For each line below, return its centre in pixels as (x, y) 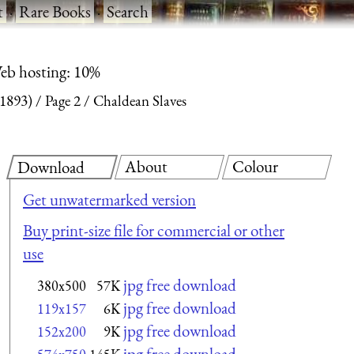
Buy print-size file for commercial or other (154, 231)
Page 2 (63, 101)
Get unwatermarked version (109, 199)
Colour (256, 166)
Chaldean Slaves (140, 101)
